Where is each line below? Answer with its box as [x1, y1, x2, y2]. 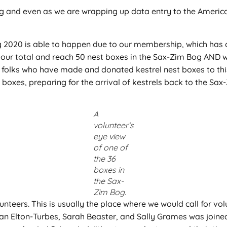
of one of [93, 142, 128, 153]
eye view [93, 131, 125, 142]
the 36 [93, 154, 116, 164]
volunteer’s [93, 120, 134, 131]
